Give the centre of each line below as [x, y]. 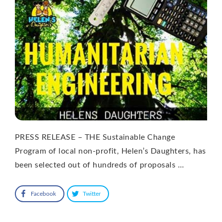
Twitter [92, 194]
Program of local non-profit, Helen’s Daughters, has [111, 151]
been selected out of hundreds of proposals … [100, 165]
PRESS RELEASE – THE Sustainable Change [95, 137]
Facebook [43, 194]
